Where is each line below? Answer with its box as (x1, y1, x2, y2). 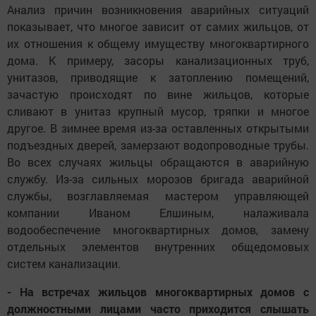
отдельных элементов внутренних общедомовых (7, 239, 309, 255)
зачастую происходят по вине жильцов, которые (7, 87, 309, 102)
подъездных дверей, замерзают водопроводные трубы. (7, 138, 309, 153)
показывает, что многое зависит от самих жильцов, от (7, 19, 309, 35)
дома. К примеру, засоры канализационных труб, (7, 53, 309, 68)
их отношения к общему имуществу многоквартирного (7, 36, 309, 51)
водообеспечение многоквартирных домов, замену (7, 222, 309, 238)
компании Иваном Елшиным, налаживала (7, 205, 309, 221)
